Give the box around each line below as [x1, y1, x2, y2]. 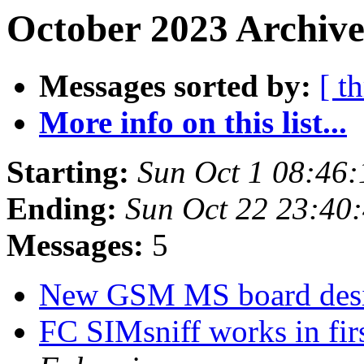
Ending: [6, 191, 117, 227]
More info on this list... [39, 105, 347, 141]
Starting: [6, 154, 129, 190]
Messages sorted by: [39, 68, 311, 104]
